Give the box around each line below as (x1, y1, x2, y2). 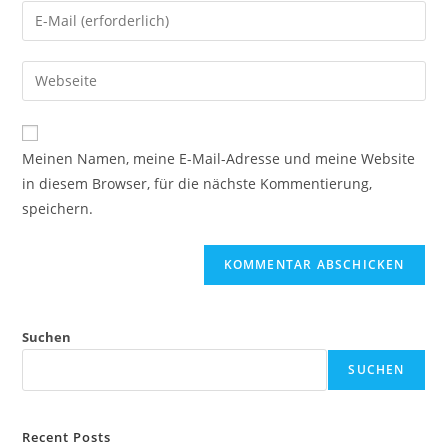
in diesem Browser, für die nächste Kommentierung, (22, 173, 373, 193)
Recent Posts (22, 427, 112, 446)
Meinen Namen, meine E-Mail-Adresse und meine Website (22, 148, 416, 168)
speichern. (22, 198, 94, 218)
